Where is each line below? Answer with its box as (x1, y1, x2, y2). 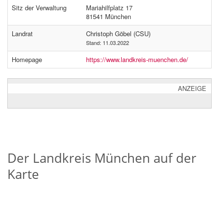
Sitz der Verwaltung (12, 3, 66, 12)
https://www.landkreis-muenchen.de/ (86, 55, 188, 64)
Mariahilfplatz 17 (86, 3, 132, 12)
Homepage (12, 55, 42, 64)
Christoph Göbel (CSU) (86, 29, 151, 38)
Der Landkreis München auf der (7, 149, 197, 167)
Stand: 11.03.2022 (86, 39, 129, 46)
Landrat (12, 29, 33, 38)
